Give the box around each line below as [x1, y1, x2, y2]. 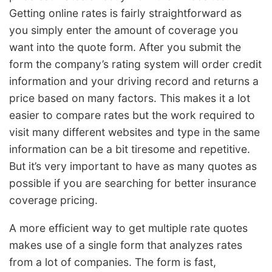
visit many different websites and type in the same [9, 126, 260, 139]
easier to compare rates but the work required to [9, 109, 255, 122]
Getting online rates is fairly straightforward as [9, 7, 242, 20]
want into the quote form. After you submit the [9, 41, 241, 54]
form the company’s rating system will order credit [9, 58, 262, 71]
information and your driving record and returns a [9, 75, 259, 88]
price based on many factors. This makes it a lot [9, 92, 250, 105]
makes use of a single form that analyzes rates [9, 239, 242, 252]
